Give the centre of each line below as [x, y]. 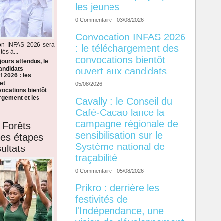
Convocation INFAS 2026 [130, 37]
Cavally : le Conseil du [124, 101]
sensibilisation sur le [119, 135]
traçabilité [96, 158]
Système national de [120, 147]
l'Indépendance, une [119, 211]
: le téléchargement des [127, 49]
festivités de [101, 200]
